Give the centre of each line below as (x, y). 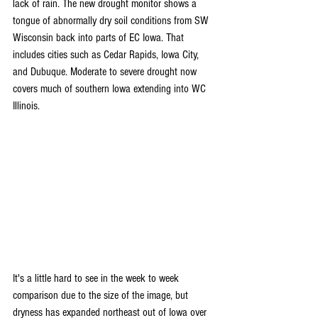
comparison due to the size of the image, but (102, 296)
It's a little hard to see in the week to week (97, 279)
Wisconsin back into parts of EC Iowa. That (100, 38)
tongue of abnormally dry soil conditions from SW (112, 21)
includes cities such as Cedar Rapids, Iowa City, (107, 55)
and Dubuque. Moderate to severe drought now (106, 72)
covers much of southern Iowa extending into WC (111, 89)
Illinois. (26, 106)
